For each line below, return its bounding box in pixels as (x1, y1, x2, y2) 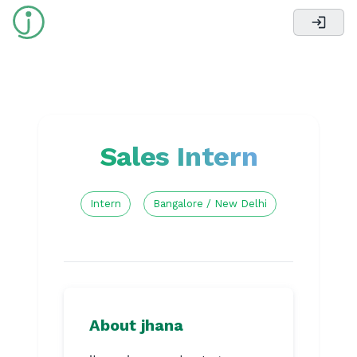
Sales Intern (99, 140, 258, 172)
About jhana (89, 316, 183, 335)
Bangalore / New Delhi (153, 198, 267, 210)
